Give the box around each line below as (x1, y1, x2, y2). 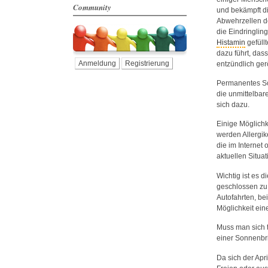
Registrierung (125, 59, 169, 68)
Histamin (217, 38, 245, 47)
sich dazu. (217, 100, 249, 109)
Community (73, 2, 111, 13)
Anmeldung (78, 59, 116, 68)
